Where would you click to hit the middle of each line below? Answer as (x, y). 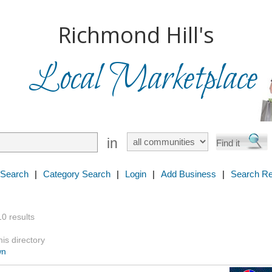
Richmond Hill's (136, 35)
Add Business (189, 174)
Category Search (77, 174)
